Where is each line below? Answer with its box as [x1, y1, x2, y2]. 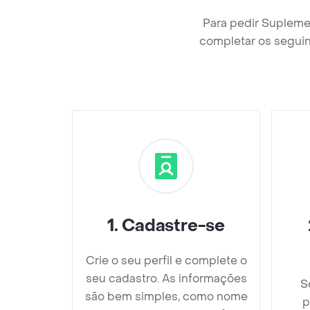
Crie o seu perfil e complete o [85, 253, 247, 268]
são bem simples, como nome [84, 289, 248, 304]
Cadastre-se [122, 215, 225, 237]
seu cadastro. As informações [85, 271, 247, 286]
